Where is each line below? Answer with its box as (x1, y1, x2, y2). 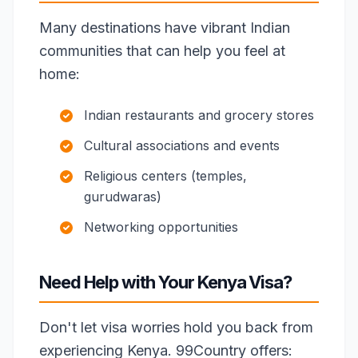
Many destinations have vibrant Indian (39, 19, 290, 36)
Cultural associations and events (84, 137, 280, 153)
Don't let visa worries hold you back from (39, 319, 313, 336)
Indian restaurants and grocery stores (84, 107, 314, 123)
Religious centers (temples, (84, 168, 247, 184)
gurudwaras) (84, 189, 161, 205)
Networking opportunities (84, 219, 238, 235)
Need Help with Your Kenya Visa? (39, 272, 292, 292)
